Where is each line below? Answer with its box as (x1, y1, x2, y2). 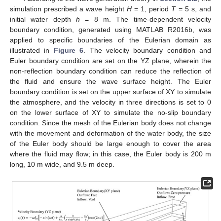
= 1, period (131, 5, 172, 13)
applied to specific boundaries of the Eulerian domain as (10, 36, 211, 44)
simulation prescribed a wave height (10, 5, 127, 13)
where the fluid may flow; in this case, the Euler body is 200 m (10, 150, 211, 158)
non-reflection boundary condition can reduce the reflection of (10, 67, 211, 75)
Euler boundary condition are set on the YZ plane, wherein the (10, 57, 211, 65)
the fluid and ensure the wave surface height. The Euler (10, 77, 211, 86)
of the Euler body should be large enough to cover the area (10, 140, 211, 148)
